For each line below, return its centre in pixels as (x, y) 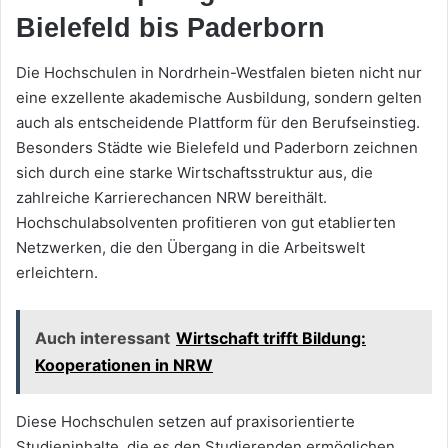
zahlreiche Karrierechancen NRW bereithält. (171, 198)
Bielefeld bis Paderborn (170, 27)
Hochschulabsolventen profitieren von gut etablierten (206, 223)
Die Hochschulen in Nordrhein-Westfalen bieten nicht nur (219, 73)
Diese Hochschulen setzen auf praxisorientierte (185, 422)
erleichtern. (57, 273)
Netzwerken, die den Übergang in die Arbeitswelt (190, 248)
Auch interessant (102, 338)
